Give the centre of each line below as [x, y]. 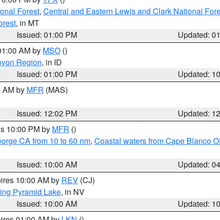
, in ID [52, 62]
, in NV [73, 192]
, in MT [27, 23]
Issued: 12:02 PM [47, 113]
